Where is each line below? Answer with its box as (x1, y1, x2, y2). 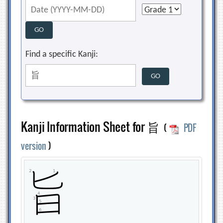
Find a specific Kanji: (25, 49, 99, 59)
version (21, 139, 47, 152)
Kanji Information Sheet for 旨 (21, 117, 164, 135)
